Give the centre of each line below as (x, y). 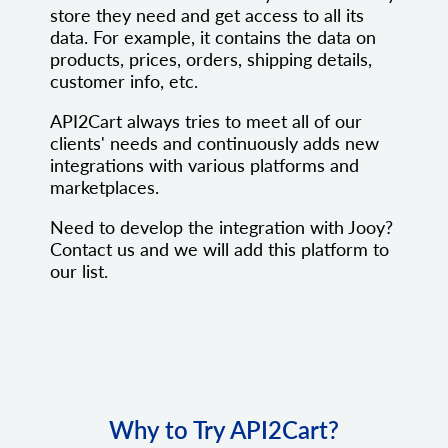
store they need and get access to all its (207, 15)
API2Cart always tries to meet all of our (206, 121)
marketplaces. (104, 187)
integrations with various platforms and (204, 165)
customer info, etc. (124, 81)
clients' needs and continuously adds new (214, 143)
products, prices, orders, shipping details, (211, 59)
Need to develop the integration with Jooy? (221, 227)
